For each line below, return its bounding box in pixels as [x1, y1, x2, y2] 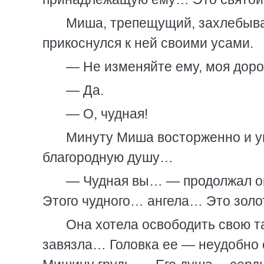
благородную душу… [42, 150, 173, 165]
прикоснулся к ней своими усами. [42, 35, 253, 51]
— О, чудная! [66, 106, 148, 121]
